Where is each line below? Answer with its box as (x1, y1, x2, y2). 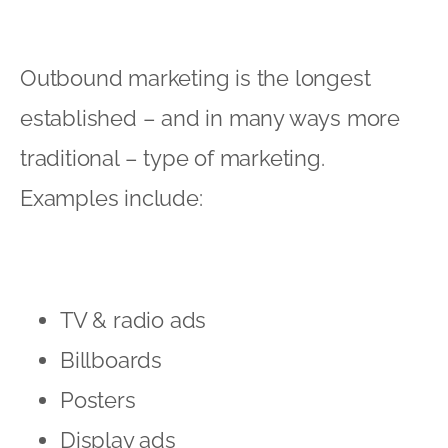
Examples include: (20, 184, 203, 211)
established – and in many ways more (20, 104, 400, 131)
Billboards (60, 346, 162, 373)
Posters (60, 386, 136, 413)
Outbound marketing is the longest (20, 64, 371, 91)
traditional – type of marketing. (20, 144, 325, 171)
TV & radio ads (60, 306, 207, 333)
